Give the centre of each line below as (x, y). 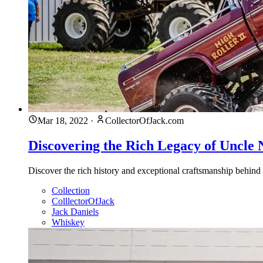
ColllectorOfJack (83, 201)
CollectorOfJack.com (144, 120)
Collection (71, 190)
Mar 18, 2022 (63, 120)
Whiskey (68, 222)
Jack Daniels (75, 211)
